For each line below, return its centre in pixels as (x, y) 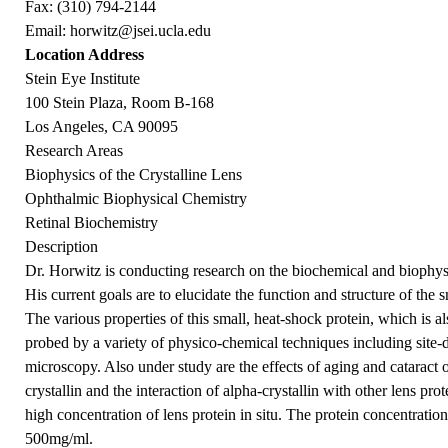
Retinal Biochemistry (92, 223)
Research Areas (74, 151)
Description (62, 247)
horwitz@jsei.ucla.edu (141, 31)
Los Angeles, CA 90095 (102, 127)
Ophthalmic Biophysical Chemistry (136, 199)
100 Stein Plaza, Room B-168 (120, 103)
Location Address (85, 55)
